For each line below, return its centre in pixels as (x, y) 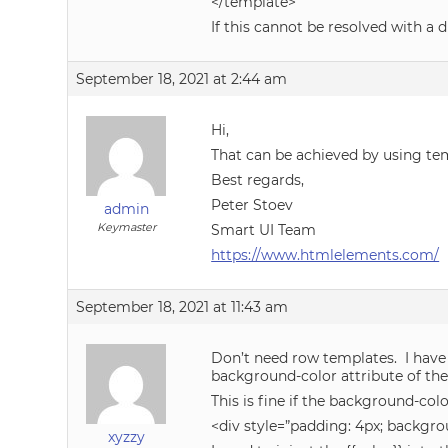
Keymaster (126, 227)
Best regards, (258, 180)
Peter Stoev (252, 205)
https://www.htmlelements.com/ (325, 255)
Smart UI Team (264, 230)
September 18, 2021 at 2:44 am (182, 79)
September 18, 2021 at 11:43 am (182, 307)
